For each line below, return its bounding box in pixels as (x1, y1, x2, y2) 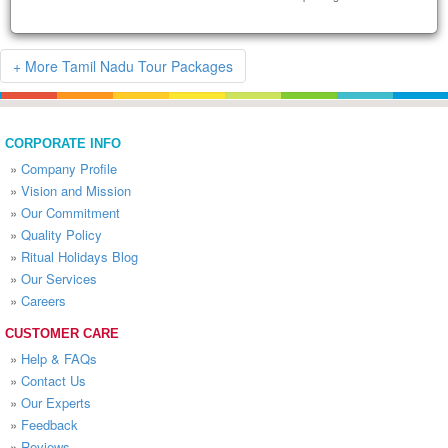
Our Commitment (21, 203, 120, 222)
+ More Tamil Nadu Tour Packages (13, 56, 233, 76)
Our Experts (21, 393, 91, 412)
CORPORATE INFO (5, 136, 121, 151)
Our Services (21, 269, 97, 288)
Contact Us (21, 371, 86, 390)
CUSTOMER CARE (5, 326, 119, 341)
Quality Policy (21, 225, 102, 244)
